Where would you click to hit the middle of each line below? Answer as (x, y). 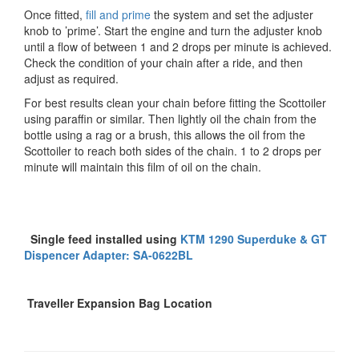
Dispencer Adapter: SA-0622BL (109, 255)
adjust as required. (75, 79)
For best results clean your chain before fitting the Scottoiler (175, 103)
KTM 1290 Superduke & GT (254, 239)
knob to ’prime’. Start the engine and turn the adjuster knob (173, 30)
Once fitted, (55, 14)
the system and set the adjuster (232, 14)
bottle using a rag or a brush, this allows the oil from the (165, 135)
